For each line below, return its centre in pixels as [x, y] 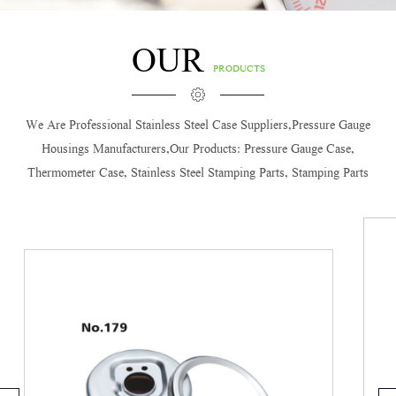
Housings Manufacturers [104, 151]
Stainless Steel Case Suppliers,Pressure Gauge [253, 127]
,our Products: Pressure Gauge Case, [260, 151]
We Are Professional [80, 127]
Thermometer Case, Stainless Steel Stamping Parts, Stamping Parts [198, 175]
